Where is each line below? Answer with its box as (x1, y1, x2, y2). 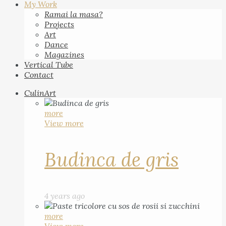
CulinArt (24, 88, 56, 98)
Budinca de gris (44, 147, 179, 172)
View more (44, 118, 84, 128)
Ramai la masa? (44, 9, 103, 19)
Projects (44, 19, 74, 29)
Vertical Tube (24, 60, 73, 70)
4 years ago (44, 191, 85, 201)
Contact (24, 70, 53, 80)
